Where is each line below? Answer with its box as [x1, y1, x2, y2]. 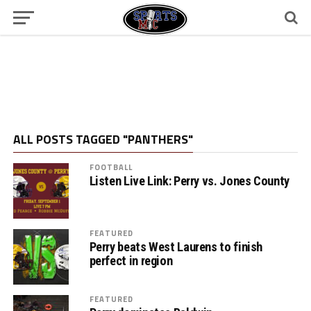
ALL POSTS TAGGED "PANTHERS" [12, 130, 193, 149]
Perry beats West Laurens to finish [89, 239, 263, 254]
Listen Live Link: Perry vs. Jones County [89, 174, 289, 188]
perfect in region [89, 253, 173, 268]
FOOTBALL [89, 161, 133, 173]
